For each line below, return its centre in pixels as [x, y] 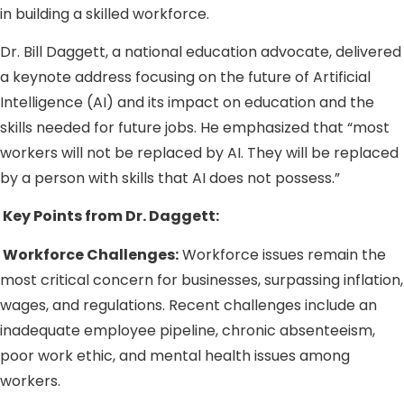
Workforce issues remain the [282, 254]
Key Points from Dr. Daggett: [111, 216]
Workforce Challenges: [91, 254]
